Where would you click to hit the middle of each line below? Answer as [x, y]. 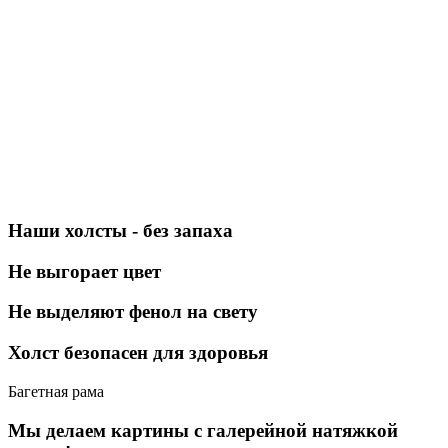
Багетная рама [56, 391]
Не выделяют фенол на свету [133, 312]
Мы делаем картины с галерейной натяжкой [203, 430]
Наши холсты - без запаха [120, 230]
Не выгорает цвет [84, 271]
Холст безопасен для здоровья [138, 353]
